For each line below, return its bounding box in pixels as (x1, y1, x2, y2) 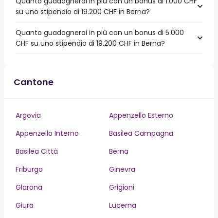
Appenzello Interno (16, 128, 79, 138)
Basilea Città (16, 146, 58, 156)
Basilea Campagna (109, 128, 173, 138)
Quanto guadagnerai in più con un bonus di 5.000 (16, 28, 184, 37)
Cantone (14, 76, 54, 88)
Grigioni (109, 182, 134, 192)
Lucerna (109, 200, 136, 210)
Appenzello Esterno (109, 110, 173, 120)
